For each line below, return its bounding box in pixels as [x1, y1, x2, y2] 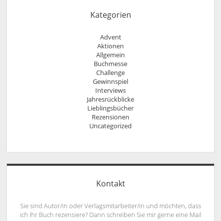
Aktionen [97, 41, 124, 51]
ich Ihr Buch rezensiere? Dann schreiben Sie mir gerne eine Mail [20, 210, 201, 219]
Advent [100, 33, 121, 42]
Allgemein [96, 50, 125, 60]
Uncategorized [89, 121, 132, 131]
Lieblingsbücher [87, 104, 134, 113]
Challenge [96, 68, 125, 77]
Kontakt [96, 178, 125, 189]
